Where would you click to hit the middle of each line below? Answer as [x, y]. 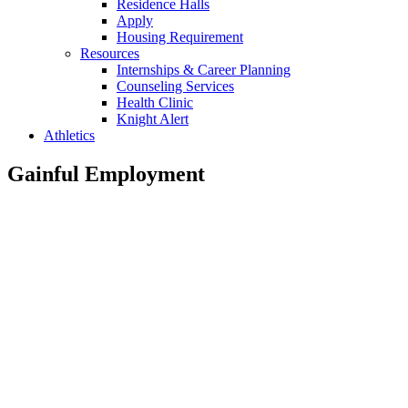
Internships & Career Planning [204, 69]
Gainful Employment [106, 173]
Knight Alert [153, 118]
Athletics [69, 135]
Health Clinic [155, 102]
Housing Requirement [180, 36]
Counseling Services [175, 86]
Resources [110, 53]
